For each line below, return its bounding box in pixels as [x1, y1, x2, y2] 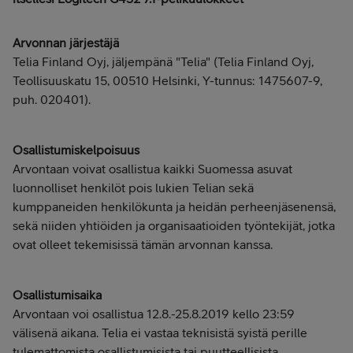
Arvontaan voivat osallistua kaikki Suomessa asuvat [13, 162, 292, 176]
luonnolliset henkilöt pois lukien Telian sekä [13, 180, 254, 195]
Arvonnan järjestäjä [13, 35, 119, 50]
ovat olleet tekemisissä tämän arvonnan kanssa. [13, 237, 273, 252]
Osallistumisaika [13, 288, 102, 303]
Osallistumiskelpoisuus [13, 143, 139, 158]
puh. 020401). [13, 92, 91, 107]
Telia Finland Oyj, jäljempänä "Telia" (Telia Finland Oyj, [13, 54, 314, 69]
